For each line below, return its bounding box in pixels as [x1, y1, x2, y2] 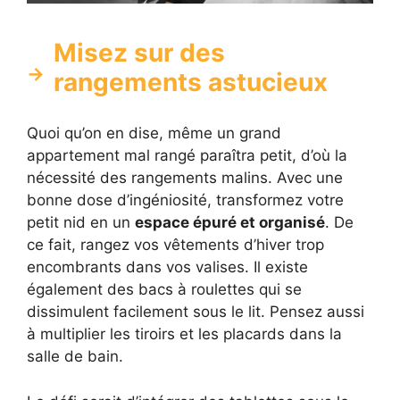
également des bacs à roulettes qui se [27, 280, 302, 299]
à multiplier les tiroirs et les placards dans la [27, 325, 342, 344]
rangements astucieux [54, 67, 328, 98]
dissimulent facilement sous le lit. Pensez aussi [27, 303, 364, 321]
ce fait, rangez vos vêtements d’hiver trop [27, 236, 324, 254]
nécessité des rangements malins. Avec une [27, 169, 343, 187]
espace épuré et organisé [135, 213, 325, 232]
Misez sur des [54, 37, 225, 69]
